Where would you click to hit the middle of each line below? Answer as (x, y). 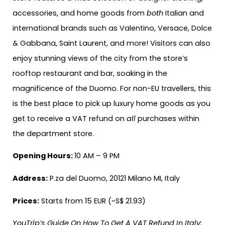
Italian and (184, 13)
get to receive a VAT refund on (70, 118)
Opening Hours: (43, 156)
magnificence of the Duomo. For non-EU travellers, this (112, 88)
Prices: (26, 201)
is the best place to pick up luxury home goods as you (111, 103)
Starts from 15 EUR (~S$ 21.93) (92, 201)
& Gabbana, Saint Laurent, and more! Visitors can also (111, 43)
